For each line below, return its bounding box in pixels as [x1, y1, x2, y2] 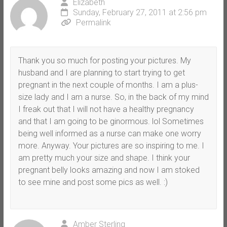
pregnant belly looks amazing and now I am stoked [18, 165, 200, 175]
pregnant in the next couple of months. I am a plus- [18, 80, 198, 90]
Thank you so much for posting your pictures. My [18, 55, 191, 65]
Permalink [75, 17, 111, 27]
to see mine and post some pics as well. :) [18, 177, 168, 187]
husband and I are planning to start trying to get [18, 67, 185, 78]
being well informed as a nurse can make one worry [18, 128, 201, 138]
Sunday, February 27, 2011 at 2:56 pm [72, 7, 207, 17]
